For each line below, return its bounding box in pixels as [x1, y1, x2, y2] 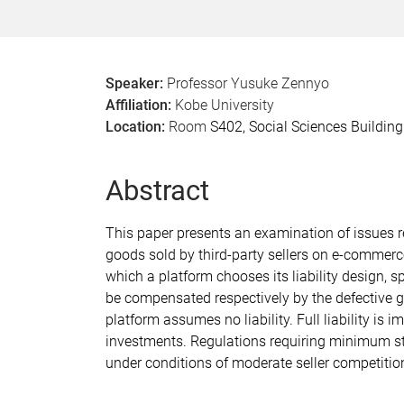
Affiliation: [106, 96, 175, 114]
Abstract [106, 174, 209, 207]
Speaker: [106, 75, 167, 92]
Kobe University [175, 96, 274, 114]
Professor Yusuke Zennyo [167, 75, 329, 92]
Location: [106, 118, 165, 135]
